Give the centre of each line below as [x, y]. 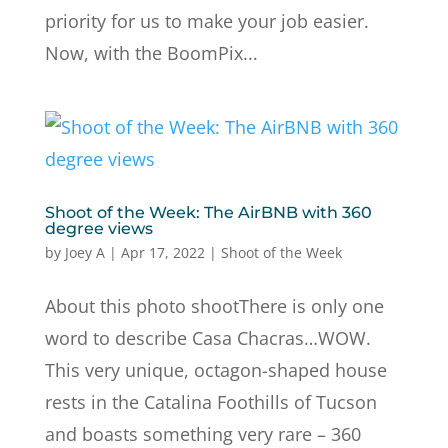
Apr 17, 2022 [162, 252]
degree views [98, 228]
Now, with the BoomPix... [151, 53]
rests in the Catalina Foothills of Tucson [210, 402]
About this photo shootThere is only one [214, 306]
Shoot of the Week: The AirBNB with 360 [208, 212]
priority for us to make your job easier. [206, 21]
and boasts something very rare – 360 [202, 434]
